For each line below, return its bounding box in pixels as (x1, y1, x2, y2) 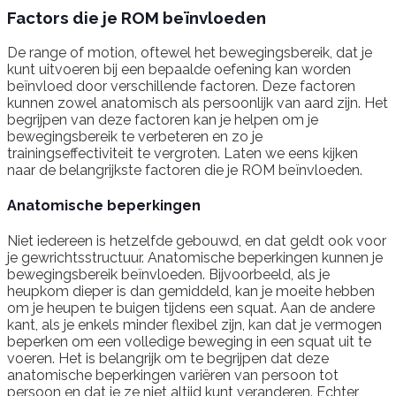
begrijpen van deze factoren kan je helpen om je (7, 110, 318, 128)
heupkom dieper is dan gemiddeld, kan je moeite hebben (7, 283, 375, 301)
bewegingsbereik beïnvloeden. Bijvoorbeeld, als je (7, 266, 330, 284)
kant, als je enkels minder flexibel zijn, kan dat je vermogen (7, 316, 382, 334)
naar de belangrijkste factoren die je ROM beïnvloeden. (7, 161, 362, 179)
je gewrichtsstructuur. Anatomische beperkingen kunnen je (7, 249, 383, 267)
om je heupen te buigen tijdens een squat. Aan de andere (7, 300, 375, 317)
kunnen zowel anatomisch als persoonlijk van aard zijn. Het (7, 94, 388, 111)
